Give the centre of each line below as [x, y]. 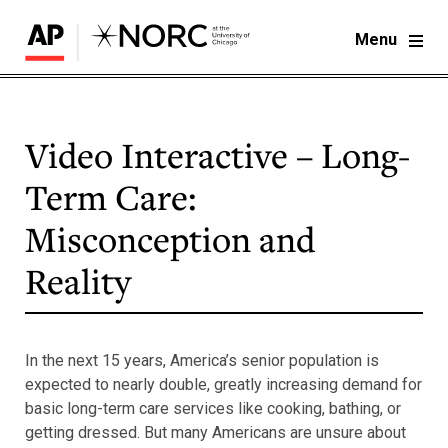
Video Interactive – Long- [217, 155]
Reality [78, 281]
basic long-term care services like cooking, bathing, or [213, 408]
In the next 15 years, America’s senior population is [202, 360]
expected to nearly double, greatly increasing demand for [223, 384]
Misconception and [170, 239]
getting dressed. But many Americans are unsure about [215, 432]
